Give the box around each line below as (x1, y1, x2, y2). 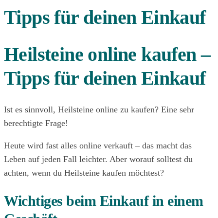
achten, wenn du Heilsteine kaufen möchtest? (4, 168, 164, 178)
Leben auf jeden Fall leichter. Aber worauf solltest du (4, 154, 193, 164)
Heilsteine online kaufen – (4, 43, 211, 65)
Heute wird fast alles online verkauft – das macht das (4, 141, 192, 151)
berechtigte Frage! (4, 118, 68, 128)
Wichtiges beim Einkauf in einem (4, 193, 203, 209)
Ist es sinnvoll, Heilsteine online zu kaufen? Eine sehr (4, 105, 194, 115)
